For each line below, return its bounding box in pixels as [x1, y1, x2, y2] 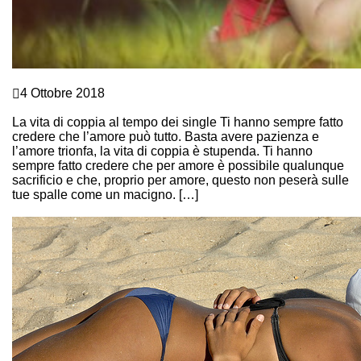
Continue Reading [12, 202, 117, 216]
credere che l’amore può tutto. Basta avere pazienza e [12, 130, 319, 143]
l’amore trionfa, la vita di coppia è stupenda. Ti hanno [12, 144, 313, 158]
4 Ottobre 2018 [20, 86, 105, 100]
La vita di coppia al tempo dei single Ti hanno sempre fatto [12, 115, 343, 129]
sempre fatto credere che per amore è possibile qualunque [12, 159, 344, 172]
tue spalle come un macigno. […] [12, 188, 198, 201]
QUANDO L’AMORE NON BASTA [12, 101, 213, 114]
